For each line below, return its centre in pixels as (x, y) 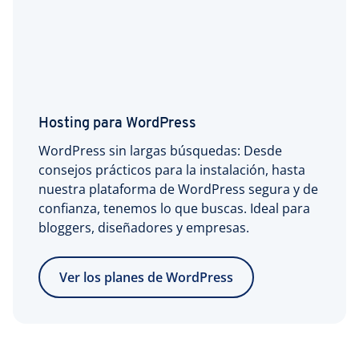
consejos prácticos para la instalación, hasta (172, 169)
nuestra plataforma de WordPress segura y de (178, 189)
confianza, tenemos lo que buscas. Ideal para (174, 208)
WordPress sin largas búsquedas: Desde (160, 150)
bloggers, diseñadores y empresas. (144, 227)
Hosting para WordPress (117, 123)
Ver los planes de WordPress (146, 277)
